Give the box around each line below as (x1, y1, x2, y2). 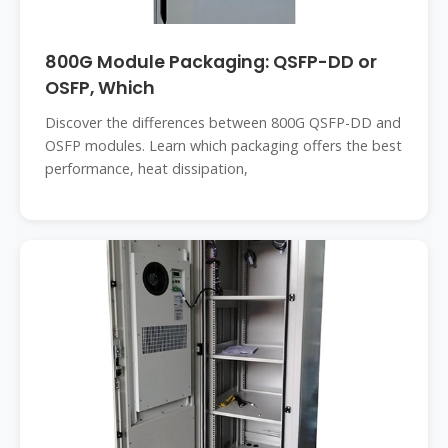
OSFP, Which (45, 76, 155, 100)
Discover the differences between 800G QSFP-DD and (45, 113, 401, 132)
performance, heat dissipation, (45, 159, 248, 178)
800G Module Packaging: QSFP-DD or (45, 50, 377, 74)
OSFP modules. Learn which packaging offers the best (45, 136, 402, 155)
